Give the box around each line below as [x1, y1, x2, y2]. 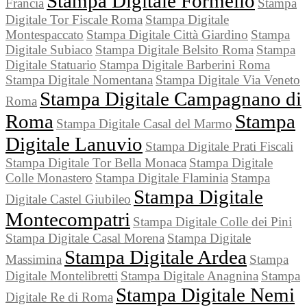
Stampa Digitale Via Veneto [156, 73, 300, 88]
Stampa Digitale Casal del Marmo [56, 116, 232, 132]
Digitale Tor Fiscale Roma [5, 12, 143, 27]
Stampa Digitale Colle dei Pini [133, 214, 292, 230]
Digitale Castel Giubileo [5, 192, 131, 207]
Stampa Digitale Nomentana [5, 73, 153, 88]
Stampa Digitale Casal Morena [5, 231, 164, 246]
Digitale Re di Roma [5, 290, 113, 305]
